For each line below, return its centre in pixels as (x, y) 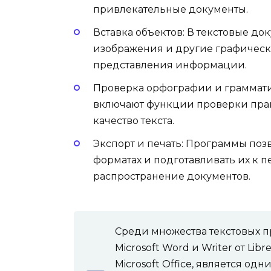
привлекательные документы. (171, 9)
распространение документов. (172, 177)
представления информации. (170, 65)
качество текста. (134, 121)
